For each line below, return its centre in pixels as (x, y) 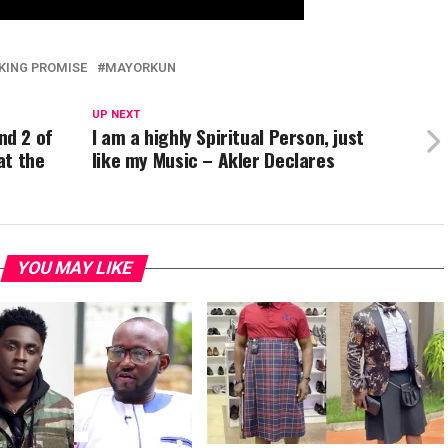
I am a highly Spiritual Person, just (227, 137)
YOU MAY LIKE (74, 268)
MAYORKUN (140, 68)
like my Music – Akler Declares (213, 160)
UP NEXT (115, 115)
